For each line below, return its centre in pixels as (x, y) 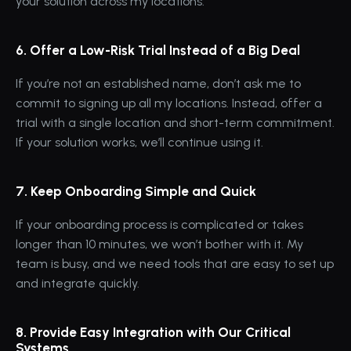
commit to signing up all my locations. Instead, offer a (169, 103)
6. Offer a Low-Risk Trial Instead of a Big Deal (158, 50)
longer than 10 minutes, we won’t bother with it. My (159, 244)
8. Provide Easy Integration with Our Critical (153, 332)
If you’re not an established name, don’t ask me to (158, 83)
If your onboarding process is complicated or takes (159, 224)
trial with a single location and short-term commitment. (175, 122)
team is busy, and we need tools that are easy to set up (175, 263)
